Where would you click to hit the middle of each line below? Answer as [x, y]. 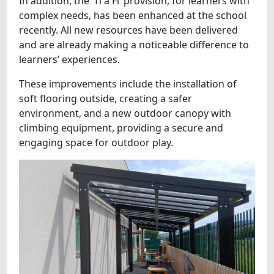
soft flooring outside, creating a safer [106, 98]
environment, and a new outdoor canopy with [125, 113]
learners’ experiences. [70, 59]
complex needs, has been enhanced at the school [133, 15]
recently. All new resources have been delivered [129, 30]
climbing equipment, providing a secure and [121, 128]
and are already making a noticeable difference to [134, 44]
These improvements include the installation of [128, 83]
